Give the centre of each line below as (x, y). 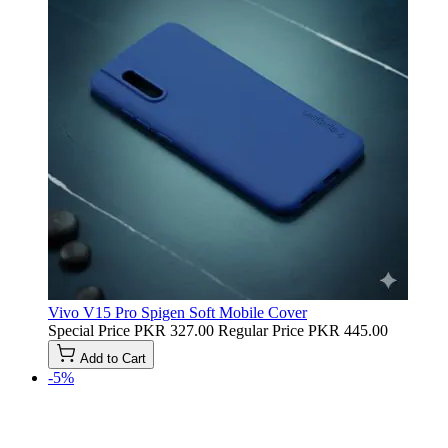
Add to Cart (113, 358)
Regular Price (261, 330)
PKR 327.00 (174, 330)
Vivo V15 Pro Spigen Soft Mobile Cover (177, 312)
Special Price (89, 330)
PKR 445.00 (348, 330)
